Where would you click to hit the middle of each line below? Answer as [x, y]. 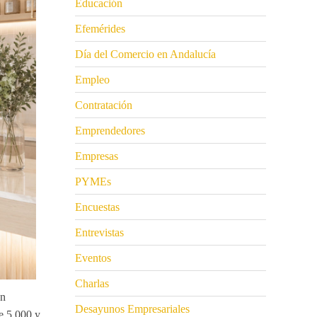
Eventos [93, 258]
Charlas [92, 284]
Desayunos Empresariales [132, 309]
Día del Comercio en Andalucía [145, 54]
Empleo [92, 80]
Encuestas [97, 207]
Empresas [97, 156]
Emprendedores [110, 131]
